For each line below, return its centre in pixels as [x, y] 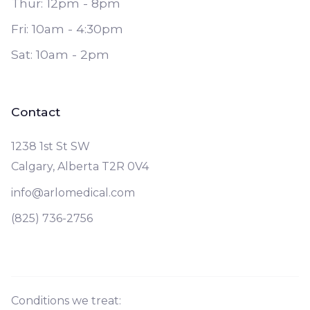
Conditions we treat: [66, 301]
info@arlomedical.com [73, 193]
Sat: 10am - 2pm [60, 54]
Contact [36, 112]
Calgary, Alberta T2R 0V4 [80, 166]
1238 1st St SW [51, 146]
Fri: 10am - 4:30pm [67, 29]
